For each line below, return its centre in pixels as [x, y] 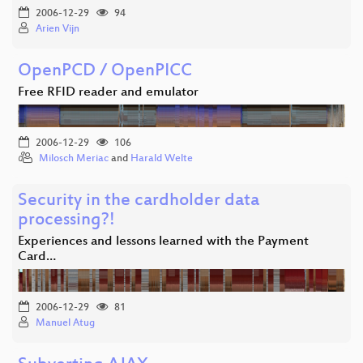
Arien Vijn [58, 29]
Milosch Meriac [74, 158]
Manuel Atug [65, 323]
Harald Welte [162, 158]
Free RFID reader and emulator [108, 92]
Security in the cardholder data [139, 201]
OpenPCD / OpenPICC [105, 71]
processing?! [66, 220]
